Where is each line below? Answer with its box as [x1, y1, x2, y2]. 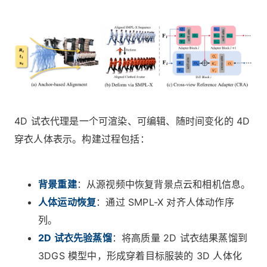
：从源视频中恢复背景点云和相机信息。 [76, 178, 251, 191]
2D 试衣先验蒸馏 [38, 232, 112, 244]
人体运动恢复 [38, 196, 97, 209]
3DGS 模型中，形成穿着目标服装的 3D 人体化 [38, 250, 242, 262]
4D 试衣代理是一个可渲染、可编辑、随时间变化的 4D [14, 115, 250, 128]
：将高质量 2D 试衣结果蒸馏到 [111, 232, 248, 244]
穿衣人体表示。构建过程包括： [14, 133, 150, 145]
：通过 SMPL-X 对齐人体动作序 [96, 196, 234, 209]
